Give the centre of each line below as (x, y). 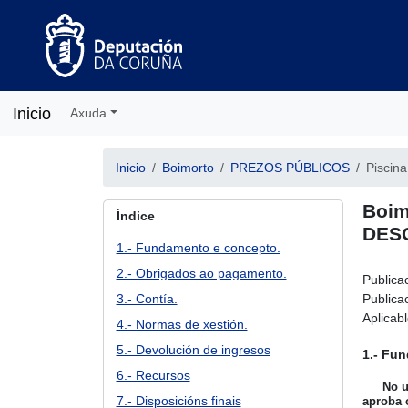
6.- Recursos (153, 375)
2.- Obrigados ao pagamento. (201, 273)
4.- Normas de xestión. (182, 324)
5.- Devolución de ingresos (193, 350)
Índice (135, 216)
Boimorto (188, 167)
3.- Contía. (147, 299)
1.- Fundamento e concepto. (198, 248)
